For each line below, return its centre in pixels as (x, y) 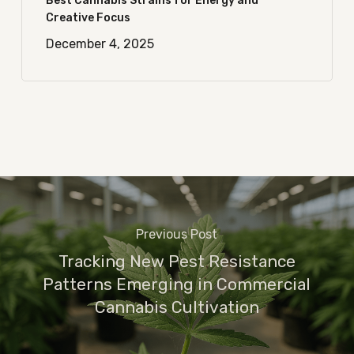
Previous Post (177, 234)
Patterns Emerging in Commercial (177, 284)
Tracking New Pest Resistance (177, 261)
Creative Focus (88, 18)
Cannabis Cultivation (177, 307)
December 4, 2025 (100, 44)
